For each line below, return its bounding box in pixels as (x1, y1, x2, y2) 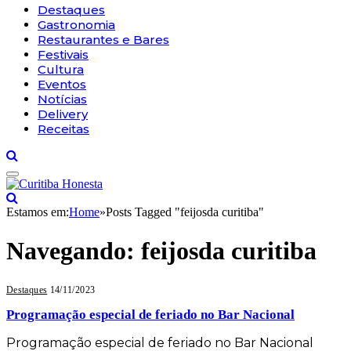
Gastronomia (38, 17, 115, 33)
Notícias (38, 92, 87, 107)
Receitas (38, 121, 89, 137)
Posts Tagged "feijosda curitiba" (106, 205, 264, 219)
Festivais (38, 47, 89, 63)
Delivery (38, 107, 88, 122)
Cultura (38, 62, 84, 78)
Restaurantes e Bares (38, 32, 169, 48)
